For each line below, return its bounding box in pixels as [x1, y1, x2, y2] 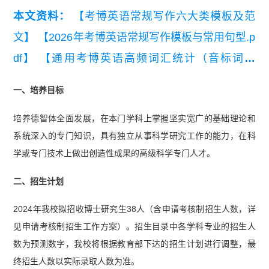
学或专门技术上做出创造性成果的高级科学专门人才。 [13, 148, 216, 158]
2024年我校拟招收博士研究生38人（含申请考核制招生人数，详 [13, 204, 256, 214]
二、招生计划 [13, 176, 64, 186]
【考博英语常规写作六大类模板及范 [73, 10, 256, 22]
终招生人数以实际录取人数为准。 [13, 256, 140, 267]
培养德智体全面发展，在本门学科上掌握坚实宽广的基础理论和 [13, 113, 256, 123]
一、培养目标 [13, 85, 64, 95]
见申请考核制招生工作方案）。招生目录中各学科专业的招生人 [13, 222, 256, 232]
